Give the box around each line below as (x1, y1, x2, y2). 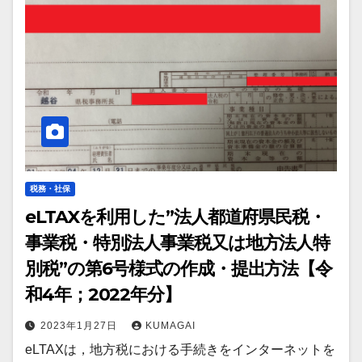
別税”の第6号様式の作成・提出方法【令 (25, 258, 333, 280)
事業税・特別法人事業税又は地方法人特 (25, 232, 330, 255)
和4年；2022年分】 (25, 284, 181, 306)
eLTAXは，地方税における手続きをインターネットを (25, 343, 335, 357)
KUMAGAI (145, 320, 196, 332)
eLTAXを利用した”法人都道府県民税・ (25, 206, 326, 229)
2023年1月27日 (40, 320, 120, 332)
